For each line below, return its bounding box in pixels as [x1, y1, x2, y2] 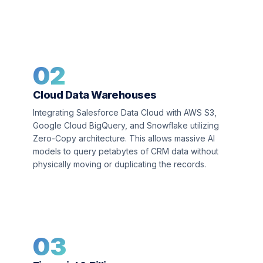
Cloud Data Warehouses [33, 89, 157, 101]
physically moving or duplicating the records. [33, 159, 206, 169]
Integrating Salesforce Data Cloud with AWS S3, [33, 107, 217, 117]
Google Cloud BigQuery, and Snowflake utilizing [33, 120, 219, 130]
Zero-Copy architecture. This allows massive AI [33, 133, 215, 143]
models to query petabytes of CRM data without [33, 146, 218, 156]
